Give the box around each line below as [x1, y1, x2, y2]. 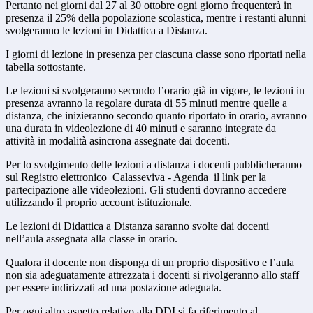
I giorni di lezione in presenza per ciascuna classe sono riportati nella [6, 48, 306, 61]
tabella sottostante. [6, 61, 86, 73]
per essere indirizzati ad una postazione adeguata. [6, 282, 221, 294]
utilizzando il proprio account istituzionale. [6, 196, 192, 209]
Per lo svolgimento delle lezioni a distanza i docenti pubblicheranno [6, 159, 302, 171]
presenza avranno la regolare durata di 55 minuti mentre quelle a [6, 97, 287, 110]
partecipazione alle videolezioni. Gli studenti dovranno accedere [6, 184, 286, 196]
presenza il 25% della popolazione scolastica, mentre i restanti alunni [6, 12, 306, 24]
